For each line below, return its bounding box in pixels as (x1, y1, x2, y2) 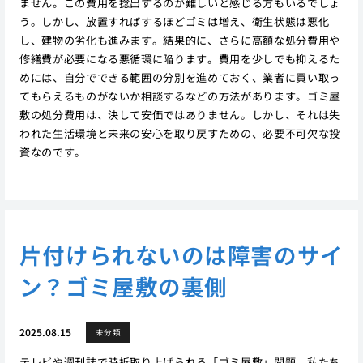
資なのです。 (19, 144, 86, 160)
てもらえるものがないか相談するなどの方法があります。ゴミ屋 (19, 88, 340, 105)
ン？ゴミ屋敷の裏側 (19, 269, 228, 302)
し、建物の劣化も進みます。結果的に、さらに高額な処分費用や (19, 32, 340, 49)
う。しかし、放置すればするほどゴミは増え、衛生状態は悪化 (19, 14, 330, 30)
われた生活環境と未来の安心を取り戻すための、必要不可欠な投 (19, 126, 340, 142)
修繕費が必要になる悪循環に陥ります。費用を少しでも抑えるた (19, 51, 340, 67)
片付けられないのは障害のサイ (19, 237, 344, 271)
